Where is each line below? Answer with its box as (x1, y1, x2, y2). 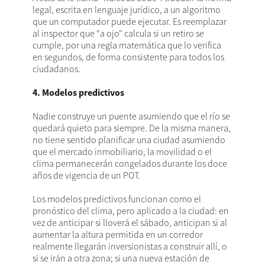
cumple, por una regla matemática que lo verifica (33, 39, 221, 51)
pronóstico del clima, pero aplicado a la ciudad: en (33, 205, 229, 217)
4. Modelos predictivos (33, 86, 128, 99)
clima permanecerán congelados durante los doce (33, 157, 227, 170)
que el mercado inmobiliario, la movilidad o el (33, 146, 212, 158)
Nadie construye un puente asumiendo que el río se (33, 110, 230, 122)
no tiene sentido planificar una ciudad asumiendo (33, 134, 225, 146)
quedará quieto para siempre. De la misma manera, (33, 122, 231, 134)
